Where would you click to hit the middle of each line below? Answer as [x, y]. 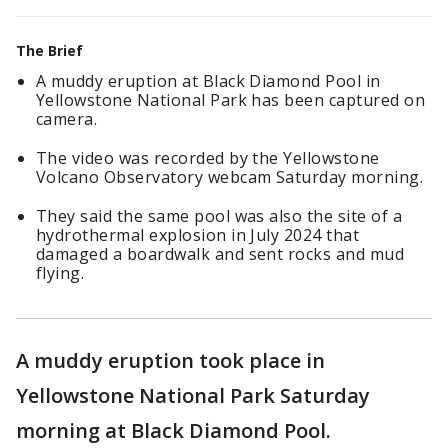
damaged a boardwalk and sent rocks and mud [220, 254]
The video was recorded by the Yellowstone [208, 158]
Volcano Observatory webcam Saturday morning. [230, 177]
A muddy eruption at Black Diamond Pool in [208, 81]
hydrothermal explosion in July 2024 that [198, 235]
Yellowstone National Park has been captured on [231, 100]
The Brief [49, 50]
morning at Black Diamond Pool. [176, 430]
